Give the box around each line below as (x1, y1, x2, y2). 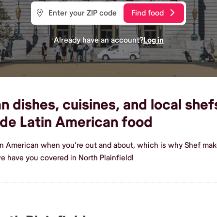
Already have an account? (53, 35, 143, 45)
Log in (143, 35, 164, 45)
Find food (131, 8, 164, 18)
